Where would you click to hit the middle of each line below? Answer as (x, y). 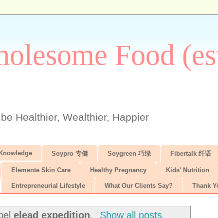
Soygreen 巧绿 (129, 153)
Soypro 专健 (70, 153)
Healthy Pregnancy (118, 170)
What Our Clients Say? (138, 185)
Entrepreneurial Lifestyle (48, 185)
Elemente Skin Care (41, 170)
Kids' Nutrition (187, 170)
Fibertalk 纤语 (191, 153)
